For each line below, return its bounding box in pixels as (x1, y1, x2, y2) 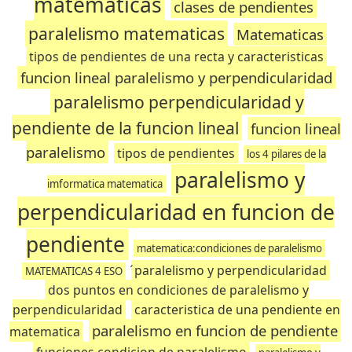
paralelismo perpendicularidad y (53, 90, 304, 113)
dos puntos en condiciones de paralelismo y (48, 281, 309, 299)
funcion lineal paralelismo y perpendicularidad (20, 68, 332, 87)
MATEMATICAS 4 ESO (25, 264, 123, 278)
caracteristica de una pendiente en (134, 301, 340, 318)
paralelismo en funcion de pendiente (92, 321, 338, 340)
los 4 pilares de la (247, 147, 326, 161)
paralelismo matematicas (28, 22, 225, 45)
